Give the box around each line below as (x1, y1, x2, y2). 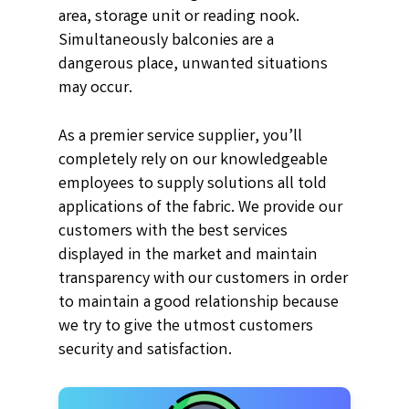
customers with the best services (58, 219, 288, 244)
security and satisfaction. (58, 338, 233, 362)
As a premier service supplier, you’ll (58, 124, 303, 149)
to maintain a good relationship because (58, 290, 340, 315)
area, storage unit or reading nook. (58, 5, 300, 29)
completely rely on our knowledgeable (58, 148, 329, 173)
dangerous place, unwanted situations (58, 52, 329, 77)
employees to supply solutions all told (58, 172, 328, 196)
